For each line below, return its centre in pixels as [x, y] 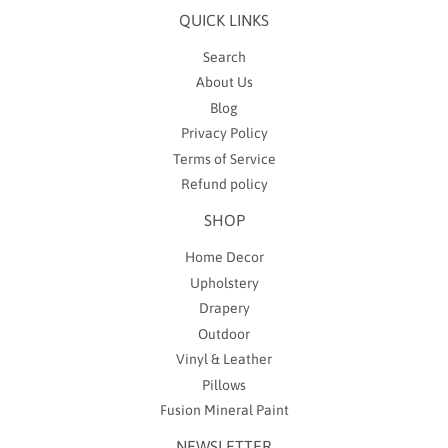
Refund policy [224, 184]
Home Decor [224, 257]
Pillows [224, 384]
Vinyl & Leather [224, 359]
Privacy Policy [224, 133]
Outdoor [224, 333]
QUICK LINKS [224, 19]
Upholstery [224, 282]
